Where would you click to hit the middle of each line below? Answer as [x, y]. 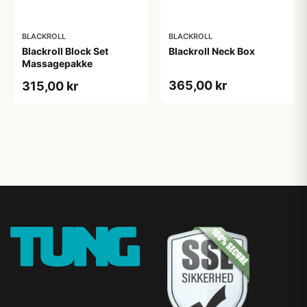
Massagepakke [57, 63]
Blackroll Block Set [65, 51]
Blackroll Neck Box [212, 51]
